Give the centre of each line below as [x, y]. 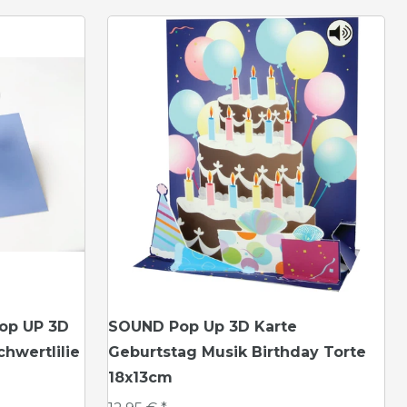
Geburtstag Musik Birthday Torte [237, 352]
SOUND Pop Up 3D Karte [203, 327]
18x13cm [140, 377]
